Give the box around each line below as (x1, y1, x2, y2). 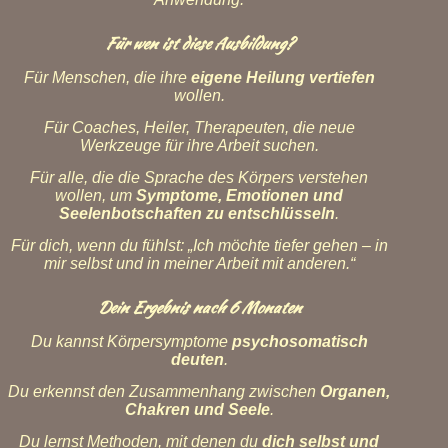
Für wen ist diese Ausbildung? (105, 32, 293, 55)
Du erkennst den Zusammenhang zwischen (8, 383, 320, 400)
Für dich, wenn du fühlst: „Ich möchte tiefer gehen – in (10, 237, 388, 254)
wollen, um (55, 187, 136, 204)
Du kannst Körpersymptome (30, 333, 232, 350)
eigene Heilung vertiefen (190, 69, 375, 86)
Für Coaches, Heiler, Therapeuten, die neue (43, 119, 355, 136)
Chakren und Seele (124, 401, 270, 418)
